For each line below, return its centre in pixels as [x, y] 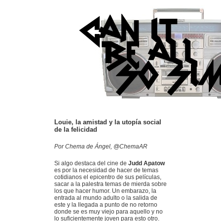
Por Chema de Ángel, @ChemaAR [101, 147]
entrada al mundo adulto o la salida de [106, 198]
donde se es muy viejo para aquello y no [109, 212]
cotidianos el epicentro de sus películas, [108, 177]
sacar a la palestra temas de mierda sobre [110, 184]
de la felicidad [76, 129]
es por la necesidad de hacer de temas [106, 170]
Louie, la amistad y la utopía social [108, 122]
